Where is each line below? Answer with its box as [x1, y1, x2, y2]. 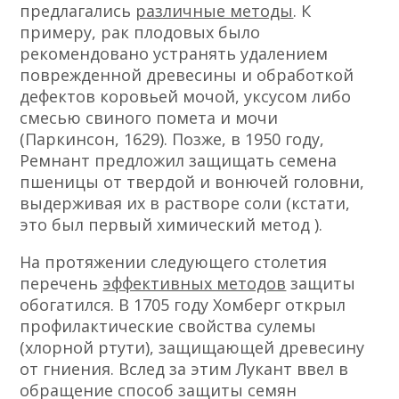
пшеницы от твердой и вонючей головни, [20, 171, 365, 193]
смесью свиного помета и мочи [20, 107, 279, 129]
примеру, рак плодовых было [20, 21, 261, 44]
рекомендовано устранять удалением [20, 43, 329, 65]
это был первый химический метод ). [20, 214, 323, 236]
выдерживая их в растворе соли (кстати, [20, 192, 351, 215]
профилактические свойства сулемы [20, 315, 317, 338]
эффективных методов [102, 273, 287, 295]
